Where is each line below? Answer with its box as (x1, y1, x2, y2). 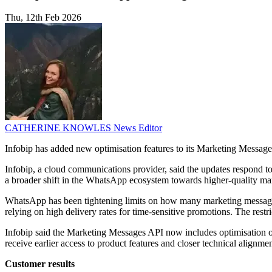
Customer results (5, 259, 75, 270)
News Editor (114, 123, 162, 134)
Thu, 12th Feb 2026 (5, 12, 81, 23)
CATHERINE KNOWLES (5, 123, 114, 134)
